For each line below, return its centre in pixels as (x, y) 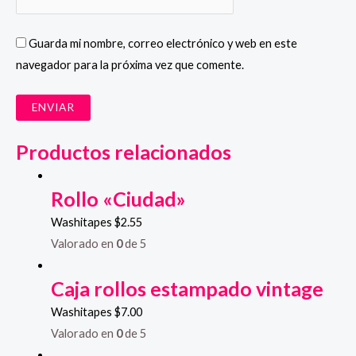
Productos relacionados (124, 151)
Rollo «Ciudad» (118, 198)
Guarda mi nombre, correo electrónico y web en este (163, 44)
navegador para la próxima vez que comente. (130, 65)
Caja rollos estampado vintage (187, 288)
